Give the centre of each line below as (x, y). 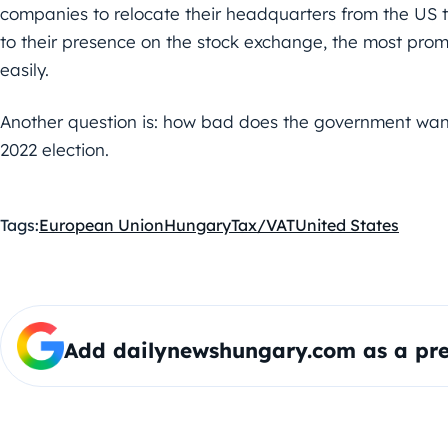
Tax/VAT (263, 224)
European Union (101, 224)
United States (347, 224)
